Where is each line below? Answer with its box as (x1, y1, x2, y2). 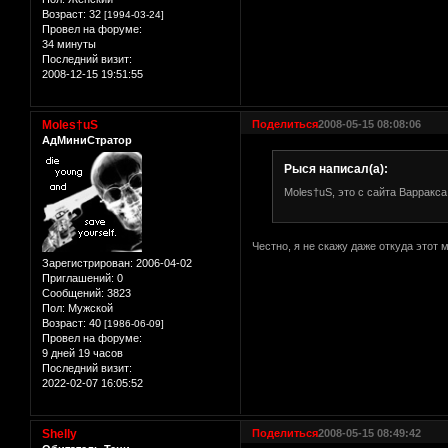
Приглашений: (42, 272, 114, 284)
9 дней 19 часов (42, 347, 123, 359)
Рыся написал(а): (283, 161, 388, 176)
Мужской (65, 302, 113, 314)
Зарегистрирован (42, 257, 130, 269)
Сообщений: (42, 287, 104, 299)
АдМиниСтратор (42, 133, 132, 146)
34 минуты (42, 37, 96, 50)
